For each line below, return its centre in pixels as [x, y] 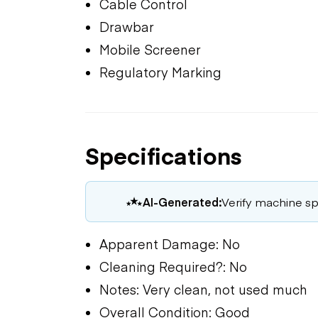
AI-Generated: [182, 201]
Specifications [164, 155]
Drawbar [127, 26]
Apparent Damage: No [170, 243]
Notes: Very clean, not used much [203, 289]
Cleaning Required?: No [173, 266]
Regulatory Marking [160, 72]
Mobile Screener [150, 49]
